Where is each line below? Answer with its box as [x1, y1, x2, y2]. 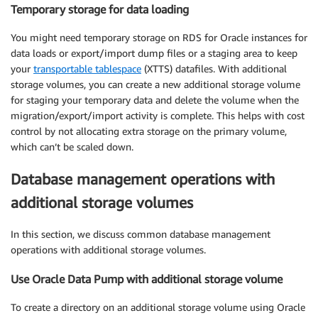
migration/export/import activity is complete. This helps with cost [11, 109, 305, 122]
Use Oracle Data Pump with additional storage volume [11, 271, 283, 286]
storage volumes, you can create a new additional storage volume [11, 78, 300, 91]
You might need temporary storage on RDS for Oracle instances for [11, 31, 307, 44]
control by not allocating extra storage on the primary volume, [11, 125, 287, 138]
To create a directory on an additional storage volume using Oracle [11, 300, 305, 313]
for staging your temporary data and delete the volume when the [11, 94, 299, 106]
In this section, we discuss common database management [11, 228, 270, 241]
